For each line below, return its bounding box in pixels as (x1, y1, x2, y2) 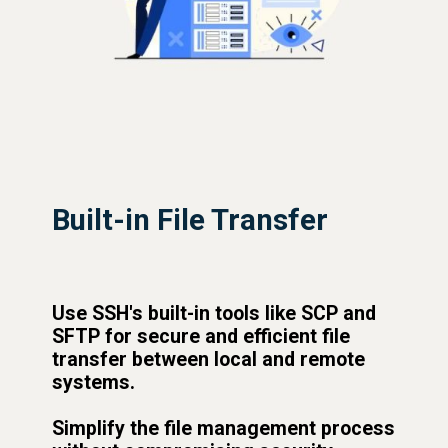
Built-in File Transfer (52, 203, 329, 238)
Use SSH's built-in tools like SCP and (52, 302, 377, 326)
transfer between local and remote (52, 348, 366, 372)
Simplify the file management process (52, 417, 396, 441)
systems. (52, 371, 136, 395)
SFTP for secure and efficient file (52, 325, 351, 349)
